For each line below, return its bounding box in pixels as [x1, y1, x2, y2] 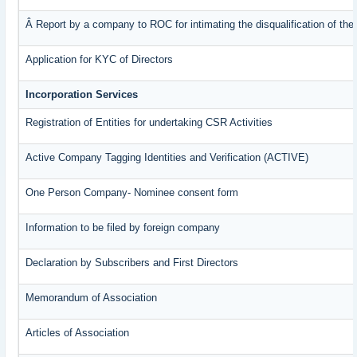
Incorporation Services [25, 88, 139, 101]
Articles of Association [25, 327, 133, 339]
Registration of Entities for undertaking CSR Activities [25, 116, 273, 129]
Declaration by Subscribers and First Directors [25, 257, 239, 269]
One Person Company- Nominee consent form [25, 186, 239, 199]
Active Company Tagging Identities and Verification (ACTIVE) [25, 151, 309, 164]
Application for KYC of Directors [25, 53, 174, 66]
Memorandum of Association [25, 292, 158, 304]
